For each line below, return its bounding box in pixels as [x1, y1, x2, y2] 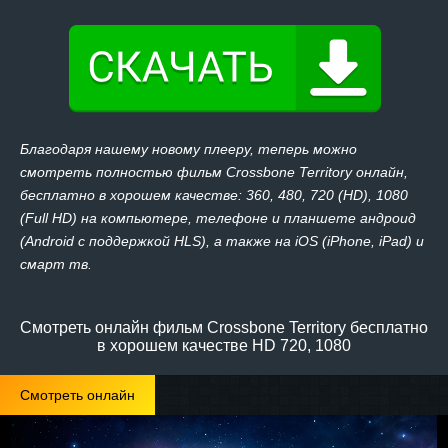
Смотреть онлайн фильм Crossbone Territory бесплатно [20, 319, 428, 336]
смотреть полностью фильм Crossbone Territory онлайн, [20, 164, 408, 180]
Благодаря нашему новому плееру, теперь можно [20, 141, 357, 157]
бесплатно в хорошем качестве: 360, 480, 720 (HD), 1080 [20, 187, 408, 203]
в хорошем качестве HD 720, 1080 [97, 337, 351, 354]
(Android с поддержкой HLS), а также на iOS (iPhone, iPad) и [20, 233, 424, 249]
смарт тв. [20, 256, 92, 272]
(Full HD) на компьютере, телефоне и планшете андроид [20, 210, 416, 226]
